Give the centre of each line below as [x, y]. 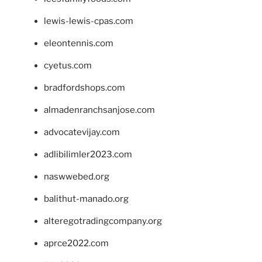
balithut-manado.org [86, 199]
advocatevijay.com [82, 132]
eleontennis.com [79, 43]
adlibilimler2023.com [88, 154]
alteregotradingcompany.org [103, 221]
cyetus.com [68, 65]
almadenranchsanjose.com [99, 110]
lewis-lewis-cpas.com [89, 21]
